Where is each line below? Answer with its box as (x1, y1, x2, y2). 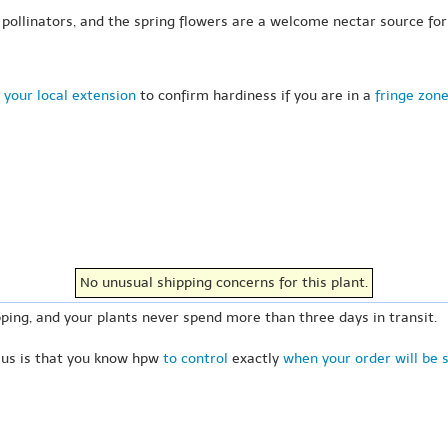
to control (163, 350, 228, 368)
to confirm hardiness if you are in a (136, 87, 375, 104)
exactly (228, 350, 283, 368)
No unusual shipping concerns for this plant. (80, 274, 368, 292)
